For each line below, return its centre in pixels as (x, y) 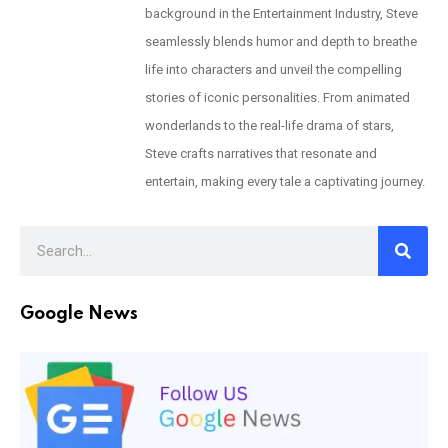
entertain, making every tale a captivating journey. (285, 181)
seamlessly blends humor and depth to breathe (281, 41)
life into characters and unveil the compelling (273, 69)
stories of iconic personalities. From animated (277, 97)
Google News (79, 314)
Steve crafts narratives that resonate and (261, 153)
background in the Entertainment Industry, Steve (281, 13)
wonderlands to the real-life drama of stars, (269, 125)
